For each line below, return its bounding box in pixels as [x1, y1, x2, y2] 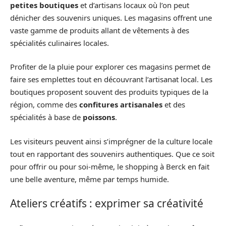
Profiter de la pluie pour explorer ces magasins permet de [10, 62, 210, 72]
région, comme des [10, 99, 79, 109]
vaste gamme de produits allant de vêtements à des [10, 25, 189, 35]
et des [162, 99, 185, 109]
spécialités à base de [10, 112, 83, 122]
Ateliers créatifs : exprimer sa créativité [10, 196, 203, 210]
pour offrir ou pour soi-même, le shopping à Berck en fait [10, 161, 209, 172]
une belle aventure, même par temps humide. [10, 174, 169, 184]
